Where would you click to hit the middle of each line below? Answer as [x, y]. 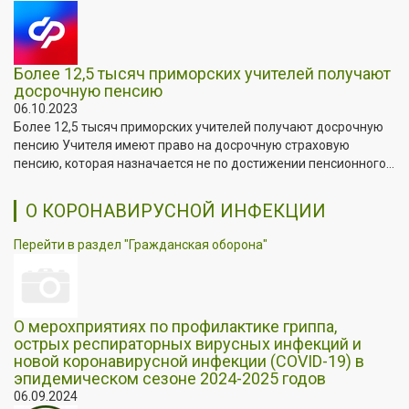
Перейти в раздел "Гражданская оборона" [141, 244]
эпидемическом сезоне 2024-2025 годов [170, 378]
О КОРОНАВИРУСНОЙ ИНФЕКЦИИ [176, 210]
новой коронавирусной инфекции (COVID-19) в [189, 361]
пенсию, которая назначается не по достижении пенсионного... [204, 163]
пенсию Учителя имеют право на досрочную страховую [182, 145]
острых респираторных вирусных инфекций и [188, 343]
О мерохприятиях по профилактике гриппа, [175, 326]
